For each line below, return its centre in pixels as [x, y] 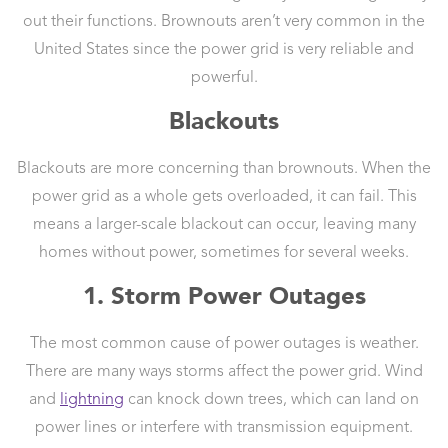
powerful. [224, 78]
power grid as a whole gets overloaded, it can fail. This [224, 197]
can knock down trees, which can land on [271, 400]
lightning [92, 400]
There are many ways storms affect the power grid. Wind [224, 372]
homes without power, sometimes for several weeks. [224, 253]
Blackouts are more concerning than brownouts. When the [224, 169]
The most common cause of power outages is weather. [224, 344]
